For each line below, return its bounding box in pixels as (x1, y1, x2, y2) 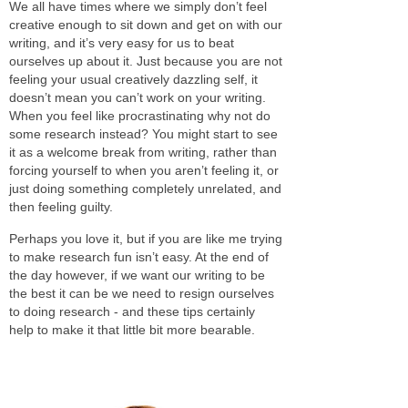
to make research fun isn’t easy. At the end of (9, 249, 269, 264)
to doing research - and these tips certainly (9, 303, 255, 319)
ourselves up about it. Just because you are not (9, 53, 282, 68)
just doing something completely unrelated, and (9, 180, 281, 196)
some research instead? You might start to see (9, 126, 278, 141)
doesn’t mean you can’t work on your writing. (9, 89, 266, 105)
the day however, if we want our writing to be (9, 267, 265, 282)
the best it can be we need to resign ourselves (9, 285, 274, 301)
